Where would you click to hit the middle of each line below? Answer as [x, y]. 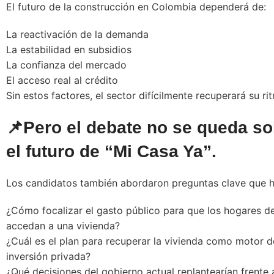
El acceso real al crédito [62, 80]
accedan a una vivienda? [63, 225]
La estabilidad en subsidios [69, 49]
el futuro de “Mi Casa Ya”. [111, 151]
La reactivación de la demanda [77, 34]
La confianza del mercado [66, 65]
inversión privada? [48, 256]
